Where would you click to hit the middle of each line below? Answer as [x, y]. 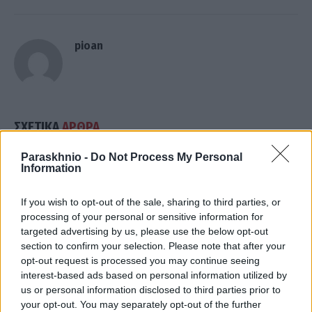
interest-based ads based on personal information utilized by [154, 275]
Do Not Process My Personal [166, 157]
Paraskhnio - [56, 157]
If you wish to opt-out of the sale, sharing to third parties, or [151, 202]
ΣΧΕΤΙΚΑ [38, 127]
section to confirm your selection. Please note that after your [153, 245]
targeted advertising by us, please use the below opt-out [145, 231]
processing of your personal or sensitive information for [142, 216]
